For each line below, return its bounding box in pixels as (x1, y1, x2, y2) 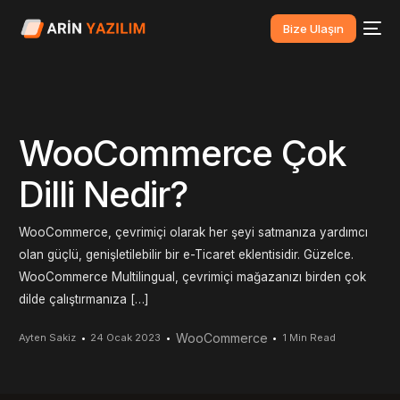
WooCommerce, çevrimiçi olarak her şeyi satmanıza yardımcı (19, 225, 369, 240)
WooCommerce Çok (19, 130, 347, 175)
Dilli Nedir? (19, 171, 188, 216)
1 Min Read (281, 330, 336, 344)
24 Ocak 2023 (90, 330, 162, 344)
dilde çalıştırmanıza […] (19, 292, 149, 307)
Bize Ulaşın (282, 21, 344, 36)
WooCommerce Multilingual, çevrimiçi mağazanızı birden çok (19, 270, 367, 285)
